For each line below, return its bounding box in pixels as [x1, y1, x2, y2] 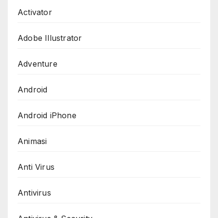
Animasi [18, 136, 47, 146]
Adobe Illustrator [18, 33, 82, 43]
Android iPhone [18, 110, 76, 120]
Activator [18, 7, 52, 17]
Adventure [18, 58, 57, 69]
